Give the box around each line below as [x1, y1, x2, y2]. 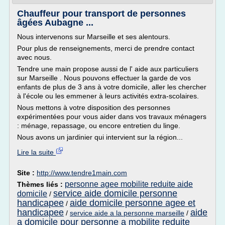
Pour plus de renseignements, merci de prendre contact [17, 44, 194, 52]
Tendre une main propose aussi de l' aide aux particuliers [17, 65, 198, 73]
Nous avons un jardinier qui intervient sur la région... [17, 133, 183, 141]
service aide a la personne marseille [70, 209, 184, 217]
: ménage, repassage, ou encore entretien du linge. [17, 122, 182, 130]
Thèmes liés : [17, 180, 65, 188]
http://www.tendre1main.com [37, 169, 127, 177]
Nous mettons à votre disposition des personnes [17, 103, 170, 111]
